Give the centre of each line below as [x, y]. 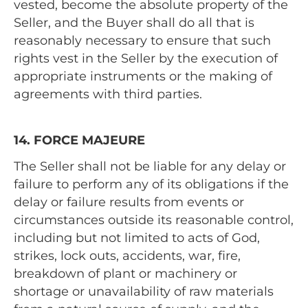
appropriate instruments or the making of [143, 76]
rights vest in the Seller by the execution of [146, 58]
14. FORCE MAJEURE [79, 140]
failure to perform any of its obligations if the [151, 184]
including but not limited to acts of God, [137, 238]
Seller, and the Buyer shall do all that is [134, 22]
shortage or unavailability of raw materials [144, 291]
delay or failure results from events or [129, 202]
